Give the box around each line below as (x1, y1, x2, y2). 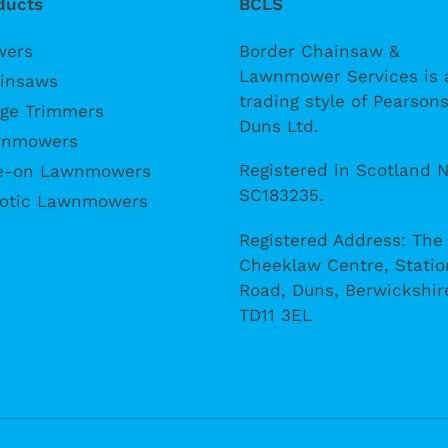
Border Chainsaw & (239, 41, 400, 62)
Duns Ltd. (239, 116, 325, 137)
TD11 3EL (239, 304, 312, 325)
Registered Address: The (239, 229, 443, 250)
